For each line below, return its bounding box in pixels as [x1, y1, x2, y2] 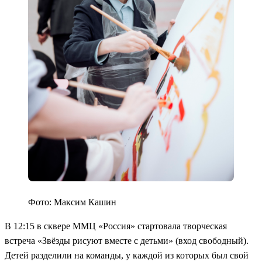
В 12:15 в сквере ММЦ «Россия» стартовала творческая [5, 221, 227, 232]
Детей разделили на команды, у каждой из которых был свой [5, 250, 249, 261]
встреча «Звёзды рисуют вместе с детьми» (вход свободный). [5, 236, 249, 246]
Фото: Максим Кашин [28, 197, 116, 208]
